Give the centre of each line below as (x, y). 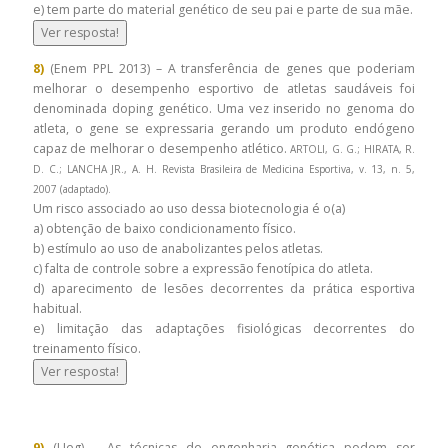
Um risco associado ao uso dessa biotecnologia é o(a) (190, 209)
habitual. (59, 309)
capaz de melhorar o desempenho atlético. (162, 149)
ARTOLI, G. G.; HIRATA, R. (353, 149)
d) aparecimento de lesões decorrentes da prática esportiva (224, 289)
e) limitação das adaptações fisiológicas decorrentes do (224, 329)
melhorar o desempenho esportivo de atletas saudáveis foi (224, 89)
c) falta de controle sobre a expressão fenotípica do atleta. (204, 269)
